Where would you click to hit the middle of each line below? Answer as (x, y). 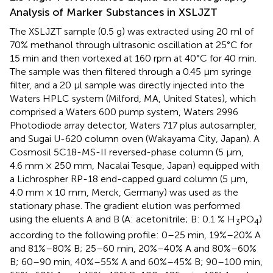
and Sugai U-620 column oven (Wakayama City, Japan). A (135, 138)
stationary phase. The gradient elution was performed (125, 205)
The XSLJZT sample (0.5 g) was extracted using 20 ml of (132, 31)
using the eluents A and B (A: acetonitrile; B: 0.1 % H (122, 219)
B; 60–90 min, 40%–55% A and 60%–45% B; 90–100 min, (136, 261)
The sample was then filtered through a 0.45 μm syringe (131, 71)
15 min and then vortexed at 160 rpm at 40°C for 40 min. (133, 58)
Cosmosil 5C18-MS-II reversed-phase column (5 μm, (127, 152)
